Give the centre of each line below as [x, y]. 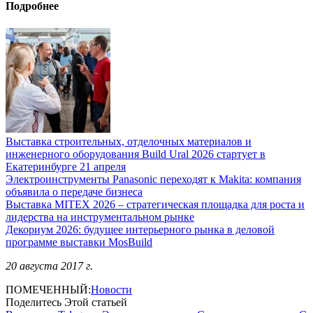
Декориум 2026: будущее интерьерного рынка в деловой [140, 229]
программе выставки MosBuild [79, 242]
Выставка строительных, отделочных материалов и [129, 141]
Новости [111, 289]
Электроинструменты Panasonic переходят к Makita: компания [153, 179]
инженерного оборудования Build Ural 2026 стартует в [136, 154]
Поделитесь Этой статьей [66, 302]
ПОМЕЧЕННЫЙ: [48, 289]
